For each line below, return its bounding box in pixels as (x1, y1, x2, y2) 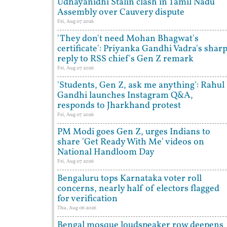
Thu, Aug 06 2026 (57, 204, 96, 212)
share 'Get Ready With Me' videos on (57, 136, 204, 149)
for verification (57, 193, 118, 206)
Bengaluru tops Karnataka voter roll (57, 172, 202, 185)
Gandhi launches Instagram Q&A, (57, 89, 193, 102)
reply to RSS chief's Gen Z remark (57, 53, 194, 66)
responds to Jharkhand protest (57, 99, 181, 112)
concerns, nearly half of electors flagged (57, 182, 219, 196)
